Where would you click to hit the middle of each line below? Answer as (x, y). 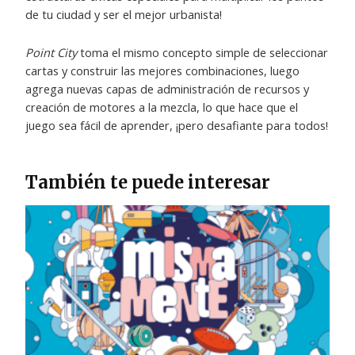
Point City (52, 53)
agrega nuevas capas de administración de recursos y (168, 89)
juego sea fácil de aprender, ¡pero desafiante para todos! (177, 126)
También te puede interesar (148, 182)
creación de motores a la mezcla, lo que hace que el (162, 107)
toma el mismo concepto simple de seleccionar (203, 53)
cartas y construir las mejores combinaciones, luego (163, 71)
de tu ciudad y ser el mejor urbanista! (124, 14)
